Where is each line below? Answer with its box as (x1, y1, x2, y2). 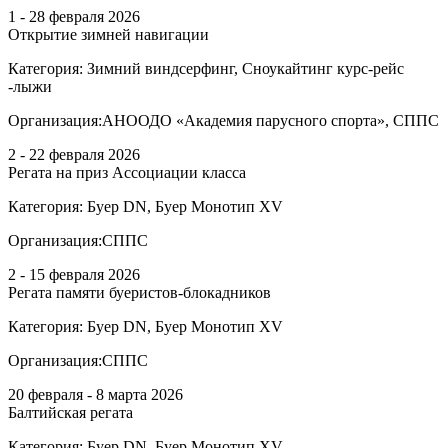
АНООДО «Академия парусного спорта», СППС (102, 111, 439, 129)
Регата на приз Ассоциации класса (8, 163, 246, 181)
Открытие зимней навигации (8, 25, 209, 43)
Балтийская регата (8, 403, 133, 421)
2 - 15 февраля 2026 (8, 265, 140, 283)
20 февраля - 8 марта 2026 (8, 385, 183, 403)
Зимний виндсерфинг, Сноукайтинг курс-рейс (87, 59, 404, 77)
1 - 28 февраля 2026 (8, 7, 140, 25)
